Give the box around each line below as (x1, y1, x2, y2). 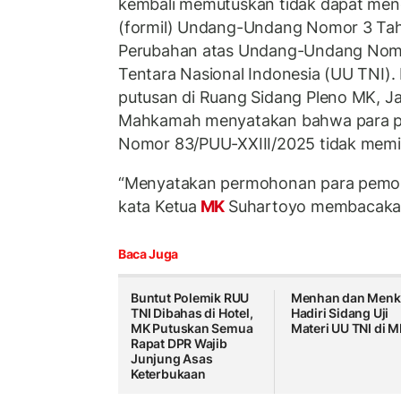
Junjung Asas (131, 351, 213, 367)
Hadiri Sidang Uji (290, 305, 389, 321)
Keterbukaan (131, 366, 206, 382)
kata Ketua (118, 196, 197, 216)
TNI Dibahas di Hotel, (131, 305, 253, 321)
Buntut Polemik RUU (131, 290, 250, 306)
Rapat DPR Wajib (131, 336, 227, 352)
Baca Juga (118, 246, 178, 262)
